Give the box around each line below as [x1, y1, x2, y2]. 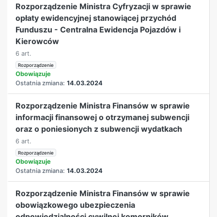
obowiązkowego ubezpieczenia [15, 200, 136, 210]
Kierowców [15, 36, 60, 46]
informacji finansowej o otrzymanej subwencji [15, 112, 190, 122]
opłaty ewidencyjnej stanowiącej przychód [15, 13, 177, 23]
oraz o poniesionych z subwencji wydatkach [15, 124, 183, 134]
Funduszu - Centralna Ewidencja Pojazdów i [15, 24, 181, 34]
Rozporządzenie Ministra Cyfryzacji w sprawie [15, 1, 192, 11]
